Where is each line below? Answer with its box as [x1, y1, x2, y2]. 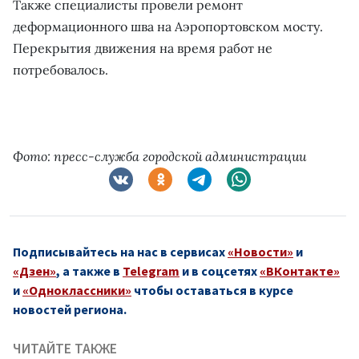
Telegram [123, 262, 179, 279]
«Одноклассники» [22, 281, 131, 298]
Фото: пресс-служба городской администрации [13, 147, 306, 164]
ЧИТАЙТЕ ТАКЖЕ [13, 339, 117, 357]
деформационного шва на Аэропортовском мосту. [13, 18, 323, 34]
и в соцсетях [179, 262, 260, 279]
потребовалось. [13, 61, 108, 78]
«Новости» [228, 243, 293, 260]
